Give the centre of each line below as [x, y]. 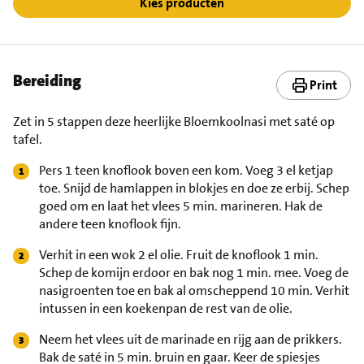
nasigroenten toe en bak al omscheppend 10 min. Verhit [194, 290]
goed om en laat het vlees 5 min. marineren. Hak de [181, 206]
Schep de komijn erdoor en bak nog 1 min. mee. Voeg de [194, 272]
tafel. [28, 139]
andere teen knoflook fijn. [110, 223]
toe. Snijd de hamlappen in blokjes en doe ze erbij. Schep [194, 188]
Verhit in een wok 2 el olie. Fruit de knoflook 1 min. [179, 254]
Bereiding [47, 80]
